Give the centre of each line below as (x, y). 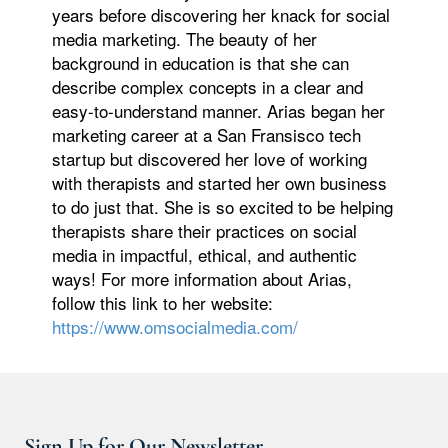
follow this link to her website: (163, 303)
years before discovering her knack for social (221, 15)
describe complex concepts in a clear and (208, 87)
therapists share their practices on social (205, 231)
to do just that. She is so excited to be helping (223, 207)
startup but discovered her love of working (210, 159)
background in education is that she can (201, 63)
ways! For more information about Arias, (202, 279)
